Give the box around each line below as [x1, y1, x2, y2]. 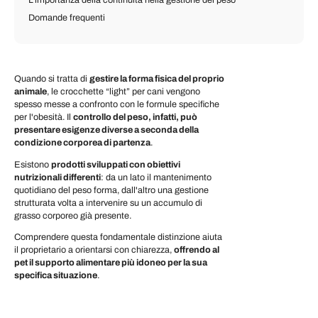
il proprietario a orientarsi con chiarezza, [14, 245, 174, 256]
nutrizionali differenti [14, 172, 101, 182]
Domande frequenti [28, 13, 107, 23]
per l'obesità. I [14, 112, 69, 122]
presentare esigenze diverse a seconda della [14, 125, 199, 135]
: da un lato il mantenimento [101, 172, 212, 182]
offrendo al [174, 245, 219, 256]
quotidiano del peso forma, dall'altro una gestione [14, 185, 209, 195]
